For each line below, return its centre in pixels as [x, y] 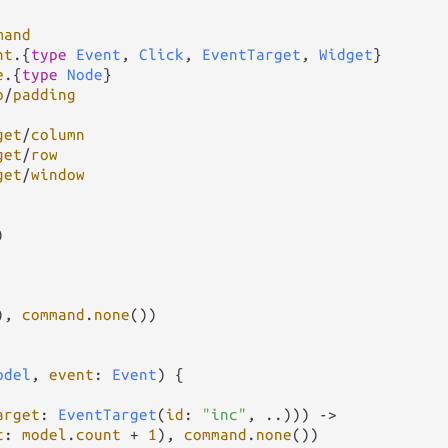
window [58, 174]
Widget [346, 54]
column [58, 134]
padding [44, 94]
